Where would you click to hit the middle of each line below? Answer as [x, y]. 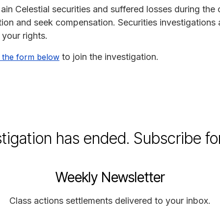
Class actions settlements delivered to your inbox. [110, 200]
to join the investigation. [109, 56]
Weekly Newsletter [110, 177]
